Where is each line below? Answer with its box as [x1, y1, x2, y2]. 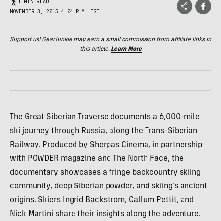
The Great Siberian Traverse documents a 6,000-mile [10, 113, 200, 121]
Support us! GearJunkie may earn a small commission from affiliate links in [10, 37, 211, 43]
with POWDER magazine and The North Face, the [10, 155, 184, 163]
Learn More [110, 46, 142, 52]
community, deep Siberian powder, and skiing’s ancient [10, 183, 207, 190]
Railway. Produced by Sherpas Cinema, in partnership [10, 141, 202, 149]
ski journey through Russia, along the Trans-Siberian [10, 127, 197, 135]
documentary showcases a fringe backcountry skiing [10, 169, 201, 177]
